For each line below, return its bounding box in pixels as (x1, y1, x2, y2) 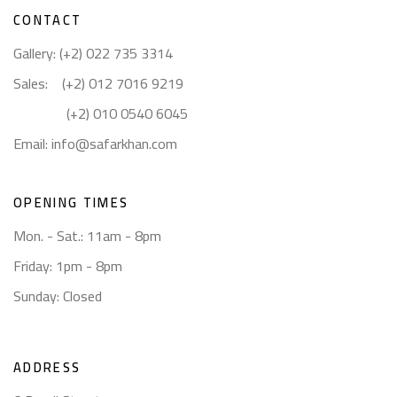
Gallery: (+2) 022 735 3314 (13, 39, 173, 66)
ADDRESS (13, 354, 82, 379)
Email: (13, 129, 51, 157)
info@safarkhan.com (51, 129, 177, 157)
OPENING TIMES (13, 190, 129, 214)
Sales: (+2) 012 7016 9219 (13, 69, 187, 97)
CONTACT (13, 7, 82, 32)
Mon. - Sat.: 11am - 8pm (13, 222, 161, 249)
